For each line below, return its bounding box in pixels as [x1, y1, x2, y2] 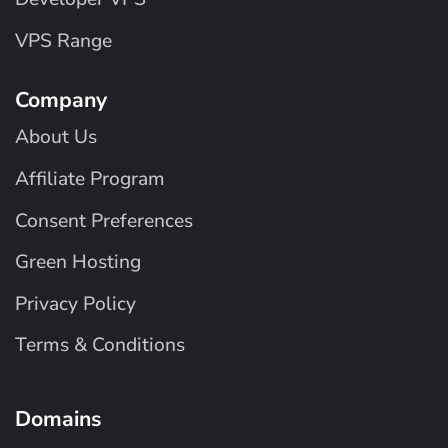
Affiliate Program [15, 166, 165, 193]
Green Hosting [15, 249, 141, 276]
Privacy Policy [15, 290, 136, 317]
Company [15, 85, 107, 116]
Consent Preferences [15, 207, 193, 234]
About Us [15, 124, 97, 151]
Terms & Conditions [15, 332, 185, 359]
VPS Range [15, 28, 112, 55]
